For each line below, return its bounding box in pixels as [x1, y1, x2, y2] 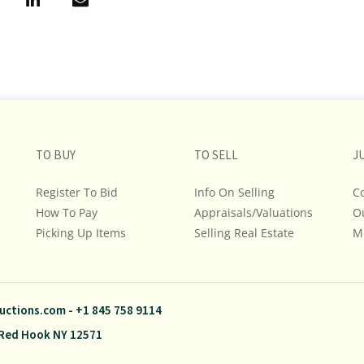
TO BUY [36, 147, 76, 164]
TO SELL [194, 147, 238, 164]
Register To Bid [36, 184, 118, 200]
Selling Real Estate [194, 225, 294, 240]
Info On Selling [194, 184, 275, 200]
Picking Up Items [36, 225, 126, 240]
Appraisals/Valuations [194, 205, 313, 220]
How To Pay [36, 205, 97, 220]
